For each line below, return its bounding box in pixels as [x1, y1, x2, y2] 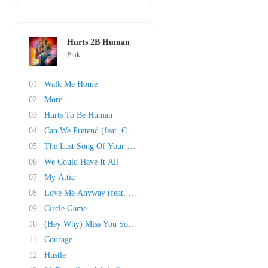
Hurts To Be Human [44, 111, 112, 120]
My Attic [44, 173, 75, 182]
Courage [44, 235, 72, 244]
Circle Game [44, 204, 87, 213]
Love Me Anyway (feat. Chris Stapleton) [44, 188, 183, 197]
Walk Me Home [44, 80, 98, 89]
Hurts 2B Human [67, 38, 130, 47]
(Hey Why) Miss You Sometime [44, 220, 153, 229]
